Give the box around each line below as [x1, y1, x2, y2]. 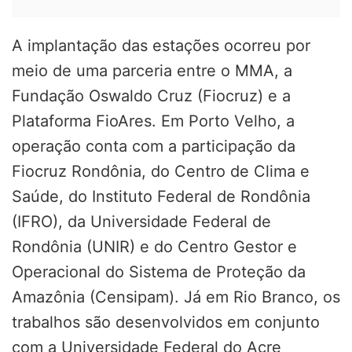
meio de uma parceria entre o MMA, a [12, 61, 292, 81]
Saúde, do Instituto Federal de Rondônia [12, 187, 310, 207]
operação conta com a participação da [12, 137, 295, 156]
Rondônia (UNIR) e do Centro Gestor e [12, 237, 297, 257]
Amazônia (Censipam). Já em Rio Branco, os [12, 288, 340, 307]
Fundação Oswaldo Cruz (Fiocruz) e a [12, 86, 291, 106]
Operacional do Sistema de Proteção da [12, 262, 306, 282]
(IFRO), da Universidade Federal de [12, 212, 271, 232]
